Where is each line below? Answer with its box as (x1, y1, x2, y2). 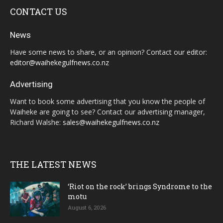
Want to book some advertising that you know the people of (10, 97, 205, 107)
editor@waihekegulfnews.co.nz (10, 58, 109, 68)
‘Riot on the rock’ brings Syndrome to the (68, 182, 212, 192)
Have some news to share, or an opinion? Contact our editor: (10, 47, 207, 57)
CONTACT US (10, 5, 67, 18)
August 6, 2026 (68, 204, 106, 212)
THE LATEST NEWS (10, 158, 97, 171)
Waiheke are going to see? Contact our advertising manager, (10, 107, 205, 117)
